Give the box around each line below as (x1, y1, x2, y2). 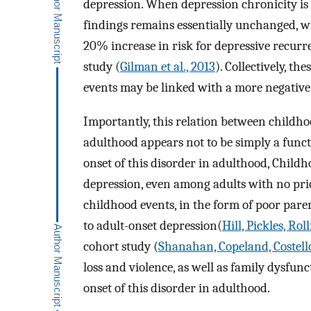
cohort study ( (83, 239, 158, 255)
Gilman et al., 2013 (120, 59, 215, 75)
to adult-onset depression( (83, 218, 222, 234)
